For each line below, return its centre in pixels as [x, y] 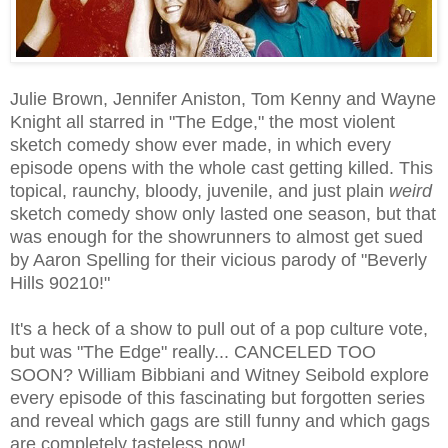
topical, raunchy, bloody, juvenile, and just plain [199, 191]
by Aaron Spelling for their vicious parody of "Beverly [218, 260]
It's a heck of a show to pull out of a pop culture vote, [219, 329]
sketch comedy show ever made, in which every [200, 145]
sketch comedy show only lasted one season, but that [223, 214]
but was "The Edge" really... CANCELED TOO [193, 352]
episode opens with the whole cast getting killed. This [221, 168]
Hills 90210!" [60, 283]
